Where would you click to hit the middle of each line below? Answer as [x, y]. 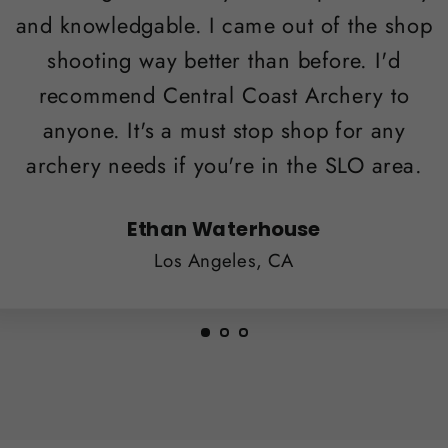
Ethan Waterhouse [224, 228]
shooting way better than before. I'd [224, 60]
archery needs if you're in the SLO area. [223, 166]
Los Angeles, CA [224, 260]
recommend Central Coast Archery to [224, 95]
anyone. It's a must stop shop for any [224, 130]
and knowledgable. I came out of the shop [224, 25]
